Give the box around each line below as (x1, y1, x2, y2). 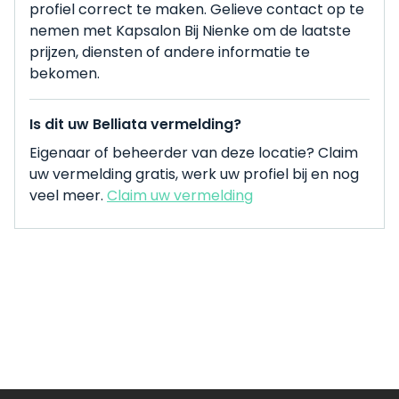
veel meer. (29, 185, 107, 206)
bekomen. (29, 63, 100, 84)
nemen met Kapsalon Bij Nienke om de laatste (29, 20, 351, 41)
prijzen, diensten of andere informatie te (29, 42, 310, 62)
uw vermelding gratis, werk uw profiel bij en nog (29, 164, 359, 184)
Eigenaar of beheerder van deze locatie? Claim (29, 142, 358, 163)
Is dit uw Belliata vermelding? (29, 114, 241, 134)
